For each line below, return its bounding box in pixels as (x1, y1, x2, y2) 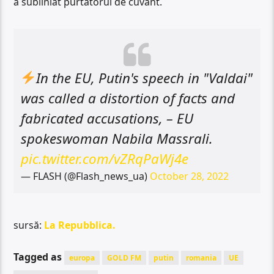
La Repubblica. (44, 218, 116, 232)
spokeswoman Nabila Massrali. (20, 128, 213, 148)
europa (69, 253, 95, 264)
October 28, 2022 (149, 169, 229, 183)
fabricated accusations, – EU (20, 108, 193, 128)
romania (186, 253, 217, 264)
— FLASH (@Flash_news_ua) (20, 169, 150, 183)
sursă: (13, 218, 45, 232)
